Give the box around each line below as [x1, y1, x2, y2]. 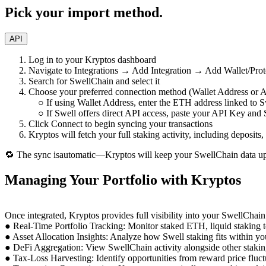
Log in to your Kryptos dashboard [28, 54, 156, 65]
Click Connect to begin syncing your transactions [28, 118, 213, 129]
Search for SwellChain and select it [28, 75, 160, 86]
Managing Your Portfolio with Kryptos [5, 172, 241, 188]
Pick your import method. [5, 4, 163, 20]
